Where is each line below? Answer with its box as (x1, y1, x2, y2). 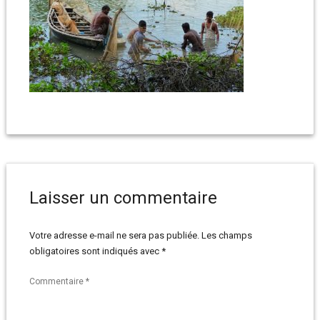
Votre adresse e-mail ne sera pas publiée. (29, 230, 199, 241)
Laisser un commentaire (29, 188, 217, 208)
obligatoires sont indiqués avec (29, 246, 161, 256)
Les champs (201, 230, 252, 241)
